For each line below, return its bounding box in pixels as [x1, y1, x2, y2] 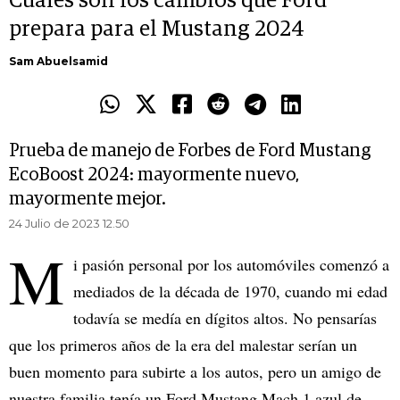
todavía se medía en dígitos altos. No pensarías [73, 307, 377, 329]
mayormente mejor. [9, 190, 166, 209]
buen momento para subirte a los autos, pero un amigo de [9, 361, 381, 383]
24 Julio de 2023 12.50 [9, 216, 129, 231]
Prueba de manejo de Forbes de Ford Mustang [9, 142, 371, 161]
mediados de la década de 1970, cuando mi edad [73, 280, 387, 303]
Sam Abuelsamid [9, 54, 108, 69]
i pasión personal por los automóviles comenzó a [73, 254, 389, 276]
